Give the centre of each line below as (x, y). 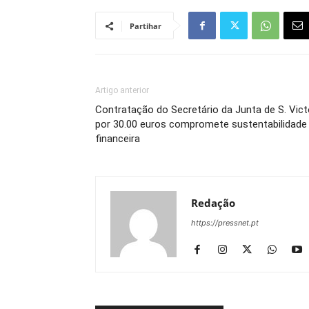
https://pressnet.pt (225, 223)
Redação (213, 203)
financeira (118, 139)
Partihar (146, 26)
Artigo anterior (122, 90)
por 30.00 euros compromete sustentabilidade (201, 124)
